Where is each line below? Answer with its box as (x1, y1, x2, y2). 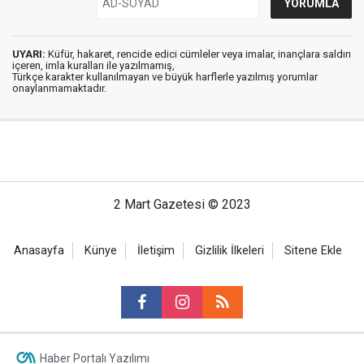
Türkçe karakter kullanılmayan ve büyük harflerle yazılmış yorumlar (12, 71, 318, 83)
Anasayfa (14, 244, 64, 258)
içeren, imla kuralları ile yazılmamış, (12, 59, 175, 71)
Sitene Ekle (284, 244, 342, 258)
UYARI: (12, 48, 45, 60)
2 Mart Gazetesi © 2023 (113, 197, 251, 212)
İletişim (137, 244, 175, 258)
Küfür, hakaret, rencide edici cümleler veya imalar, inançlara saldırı (45, 48, 351, 60)
